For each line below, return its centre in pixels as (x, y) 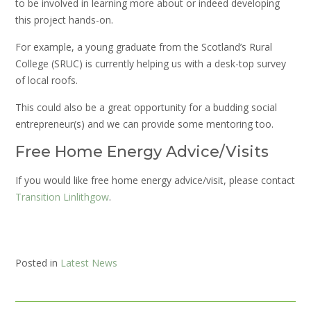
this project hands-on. (64, 19)
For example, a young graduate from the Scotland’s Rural (144, 47)
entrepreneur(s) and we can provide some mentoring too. (144, 124)
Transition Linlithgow (62, 197)
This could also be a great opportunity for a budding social (146, 108)
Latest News (89, 262)
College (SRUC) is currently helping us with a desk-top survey (151, 63)
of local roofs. (47, 80)
